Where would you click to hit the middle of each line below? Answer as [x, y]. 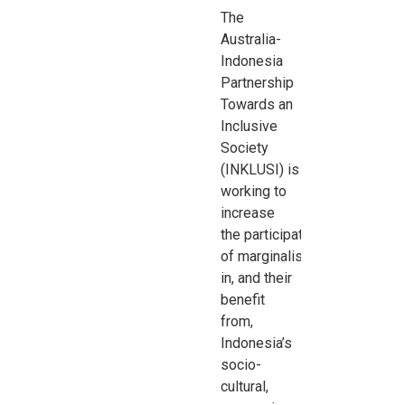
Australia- [251, 40]
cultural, [245, 387]
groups [344, 257]
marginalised [279, 257]
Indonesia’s [257, 344]
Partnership [258, 83]
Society [245, 148]
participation [283, 235]
